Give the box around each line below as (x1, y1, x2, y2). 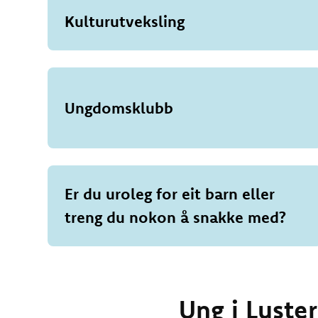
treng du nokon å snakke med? (65, 207, 287, 227)
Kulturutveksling (65, 11, 185, 31)
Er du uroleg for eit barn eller (65, 184, 275, 204)
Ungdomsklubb (65, 97, 174, 118)
